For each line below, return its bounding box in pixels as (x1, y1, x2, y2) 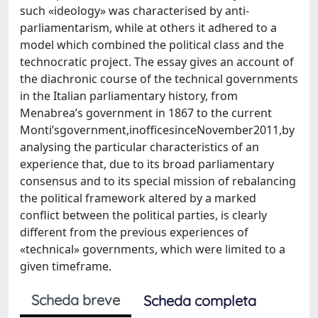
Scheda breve (31, 291, 120, 309)
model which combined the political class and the (20, 37, 284, 53)
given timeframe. (20, 258, 111, 274)
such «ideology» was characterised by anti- (20, 3, 249, 18)
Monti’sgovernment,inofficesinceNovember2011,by (20, 122, 295, 138)
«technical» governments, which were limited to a (20, 241, 285, 257)
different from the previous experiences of (20, 224, 248, 240)
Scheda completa (143, 292, 256, 309)
